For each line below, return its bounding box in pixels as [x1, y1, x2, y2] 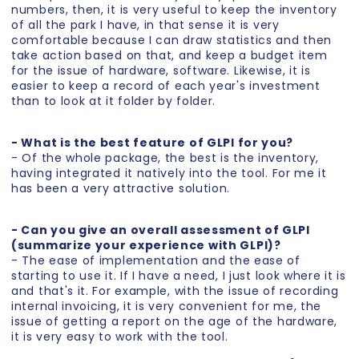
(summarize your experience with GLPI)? [11, 237, 281, 254]
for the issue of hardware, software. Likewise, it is [11, 63, 311, 79]
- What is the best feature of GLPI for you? [11, 135, 294, 151]
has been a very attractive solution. [11, 180, 231, 197]
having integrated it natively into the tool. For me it [11, 165, 327, 182]
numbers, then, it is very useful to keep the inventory [11, 2, 337, 18]
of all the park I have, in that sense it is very [11, 17, 280, 34]
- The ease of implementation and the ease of [11, 252, 301, 269]
